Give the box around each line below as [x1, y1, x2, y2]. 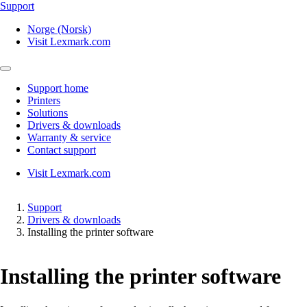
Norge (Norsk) [27, 23, 91, 35]
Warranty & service [27, 132, 111, 143]
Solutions [27, 107, 68, 119]
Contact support [27, 144, 96, 156]
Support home [27, 82, 88, 94]
